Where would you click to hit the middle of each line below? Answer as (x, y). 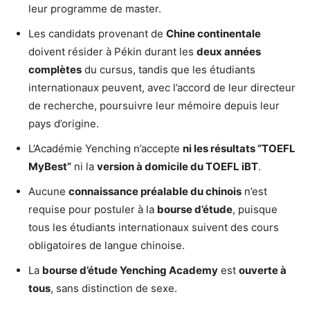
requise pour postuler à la (93, 210)
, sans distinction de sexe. (114, 289)
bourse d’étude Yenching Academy (130, 271)
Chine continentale (213, 34)
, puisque (255, 210)
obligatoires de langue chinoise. (107, 246)
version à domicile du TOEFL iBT (177, 167)
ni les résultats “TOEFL (239, 149)
